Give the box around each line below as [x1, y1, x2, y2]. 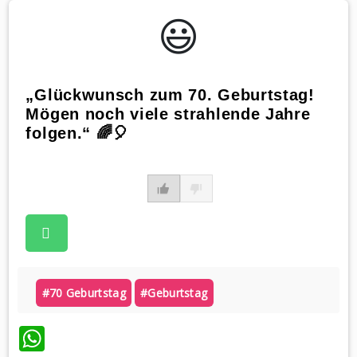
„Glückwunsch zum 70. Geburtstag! [25, 85, 315, 104]
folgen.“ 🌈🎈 [25, 124, 130, 142]
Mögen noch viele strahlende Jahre [25, 104, 311, 123]
